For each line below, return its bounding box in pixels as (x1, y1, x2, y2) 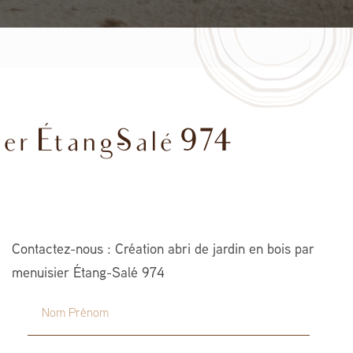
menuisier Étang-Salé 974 (11, 267, 165, 281)
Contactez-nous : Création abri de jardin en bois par (11, 243, 314, 257)
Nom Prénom (26, 298, 103, 312)
